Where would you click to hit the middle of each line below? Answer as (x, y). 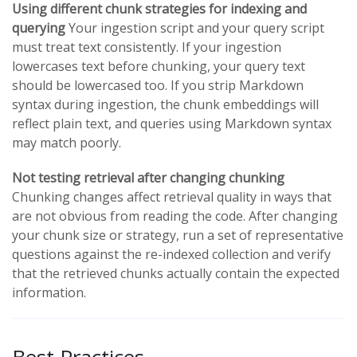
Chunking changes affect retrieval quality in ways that (172, 196)
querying (39, 27)
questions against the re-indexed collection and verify (171, 254)
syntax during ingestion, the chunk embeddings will (165, 104)
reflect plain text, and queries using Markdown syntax (172, 123)
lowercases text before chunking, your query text (159, 66)
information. (49, 292)
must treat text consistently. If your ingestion (147, 47)
